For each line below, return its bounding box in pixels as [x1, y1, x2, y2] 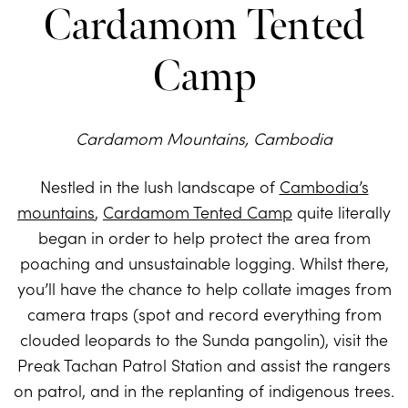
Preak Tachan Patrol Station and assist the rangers [17, 353, 391, 377]
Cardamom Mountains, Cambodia [76, 127, 332, 150]
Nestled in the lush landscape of [39, 175, 280, 199]
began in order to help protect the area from [37, 226, 371, 250]
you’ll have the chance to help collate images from [16, 277, 392, 301]
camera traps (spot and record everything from [26, 302, 382, 326]
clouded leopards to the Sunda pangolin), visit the [20, 328, 388, 352]
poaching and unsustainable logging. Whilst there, [19, 251, 389, 275]
